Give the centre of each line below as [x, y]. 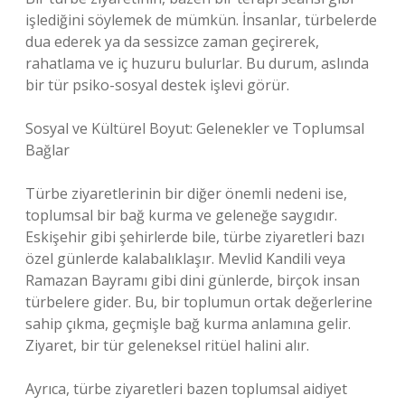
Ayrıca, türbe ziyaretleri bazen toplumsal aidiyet [186, 389]
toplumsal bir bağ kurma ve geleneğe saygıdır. [181, 215]
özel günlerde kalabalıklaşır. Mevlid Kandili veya [185, 259]
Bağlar [47, 150]
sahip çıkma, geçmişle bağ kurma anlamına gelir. [188, 324]
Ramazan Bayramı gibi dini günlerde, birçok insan [193, 280]
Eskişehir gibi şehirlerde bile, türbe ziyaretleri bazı [195, 237]
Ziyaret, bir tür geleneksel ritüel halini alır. [167, 345]
